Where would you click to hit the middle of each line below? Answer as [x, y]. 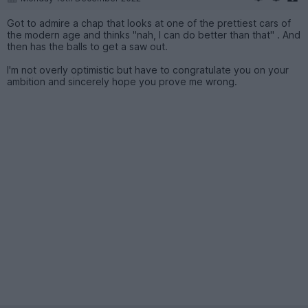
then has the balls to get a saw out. [87, 46]
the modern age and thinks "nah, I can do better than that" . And [154, 34]
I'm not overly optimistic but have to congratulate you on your [148, 69]
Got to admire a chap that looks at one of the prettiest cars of [149, 23]
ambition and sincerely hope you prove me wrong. [122, 81]
